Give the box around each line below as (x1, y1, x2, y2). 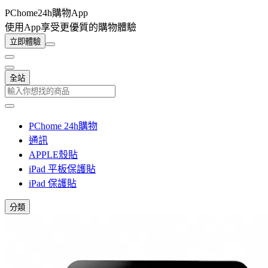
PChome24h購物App (5, 8, 88, 18)
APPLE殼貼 (29, 150, 78, 160)
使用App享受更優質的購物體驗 (5, 22, 136, 32)
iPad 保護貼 (29, 178, 77, 188)
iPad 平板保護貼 (29, 164, 96, 174)
